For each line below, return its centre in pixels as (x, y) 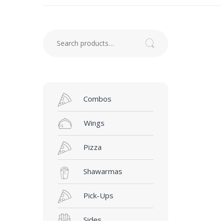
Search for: (61, 36)
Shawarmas (103, 171)
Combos (97, 99)
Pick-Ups (98, 196)
